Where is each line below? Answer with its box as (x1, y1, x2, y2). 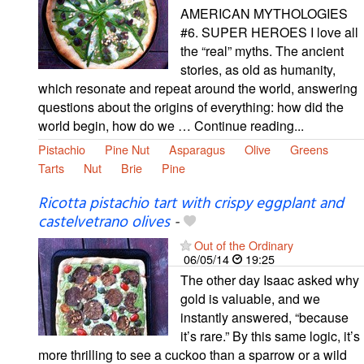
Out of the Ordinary (194, 236, 293, 254)
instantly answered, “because (180, 308, 349, 327)
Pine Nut (105, 141, 149, 158)
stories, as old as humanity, (180, 60, 336, 80)
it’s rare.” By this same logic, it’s (180, 327, 360, 346)
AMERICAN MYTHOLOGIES (180, 4, 348, 24)
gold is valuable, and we (180, 289, 320, 309)
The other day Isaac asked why (180, 271, 359, 290)
